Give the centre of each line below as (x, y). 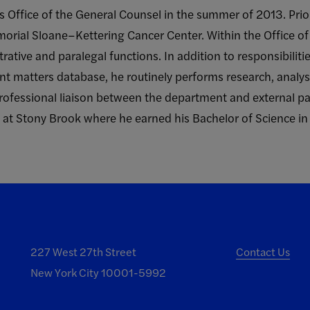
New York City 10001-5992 (98, 272)
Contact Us (263, 252)
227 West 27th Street (83, 252)
